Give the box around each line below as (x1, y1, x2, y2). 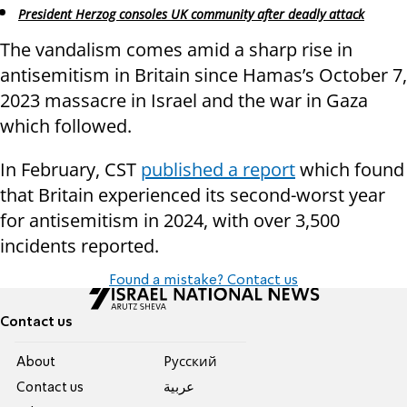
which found (295, 156, 404, 182)
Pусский (163, 355, 217, 369)
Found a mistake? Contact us (109, 273, 298, 288)
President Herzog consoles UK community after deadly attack (18, 5, 364, 23)
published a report (141, 156, 295, 182)
